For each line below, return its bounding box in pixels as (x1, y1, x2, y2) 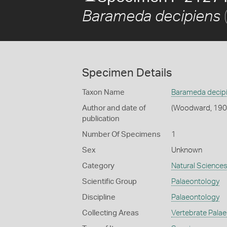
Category (82, 162, 115, 170)
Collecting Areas (82, 209, 139, 217)
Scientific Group (82, 178, 137, 185)
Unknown (171, 146, 202, 154)
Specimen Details (82, 67, 172, 79)
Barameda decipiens (82, 9, 220, 24)
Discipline (82, 194, 116, 201)
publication (82, 115, 120, 123)
